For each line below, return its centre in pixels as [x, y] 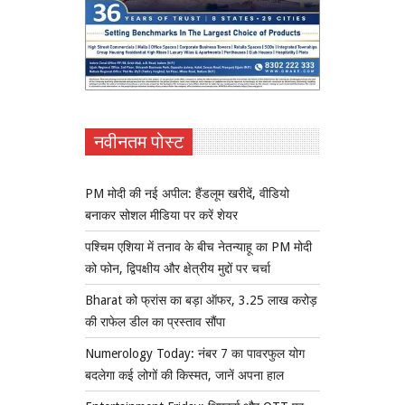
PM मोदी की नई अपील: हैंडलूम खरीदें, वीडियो [187, 193]
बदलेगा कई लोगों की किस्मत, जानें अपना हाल [184, 375]
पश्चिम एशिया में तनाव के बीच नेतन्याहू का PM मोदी [198, 246]
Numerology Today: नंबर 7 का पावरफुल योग [195, 353]
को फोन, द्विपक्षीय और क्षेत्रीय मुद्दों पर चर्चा [178, 268]
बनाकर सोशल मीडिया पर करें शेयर [161, 215]
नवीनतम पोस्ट [139, 141]
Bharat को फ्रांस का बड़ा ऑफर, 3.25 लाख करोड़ [201, 300]
